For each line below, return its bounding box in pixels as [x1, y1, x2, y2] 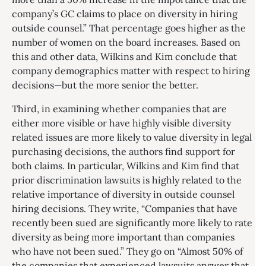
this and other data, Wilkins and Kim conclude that [12, 50, 237, 62]
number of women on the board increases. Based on [12, 36, 240, 48]
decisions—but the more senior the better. [12, 78, 198, 91]
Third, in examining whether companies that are [12, 102, 227, 115]
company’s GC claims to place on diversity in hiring [12, 7, 237, 20]
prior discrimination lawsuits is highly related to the [12, 173, 242, 186]
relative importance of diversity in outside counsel [12, 188, 235, 200]
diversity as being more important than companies [12, 230, 235, 243]
